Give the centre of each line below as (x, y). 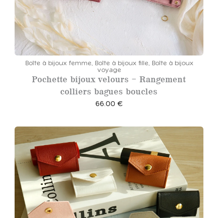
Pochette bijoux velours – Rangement (109, 80)
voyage (109, 71)
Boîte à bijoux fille (121, 64)
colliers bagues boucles (109, 92)
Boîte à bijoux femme (58, 64)
